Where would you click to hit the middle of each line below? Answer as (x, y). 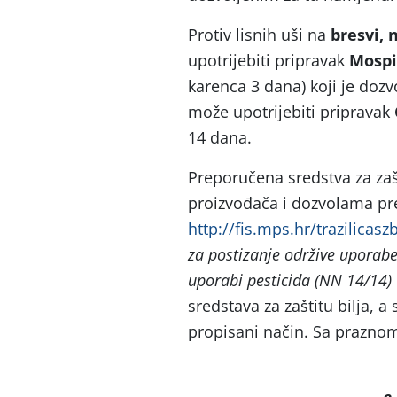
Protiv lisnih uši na (259, 35)
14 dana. (220, 137)
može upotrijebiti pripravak (291, 112)
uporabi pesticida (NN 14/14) (290, 280)
